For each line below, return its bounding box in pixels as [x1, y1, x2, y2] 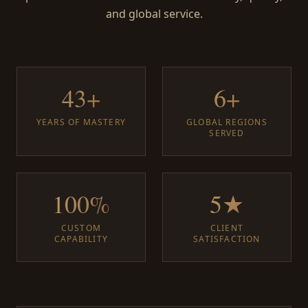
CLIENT [210, 221, 244, 234]
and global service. [105, 5, 203, 21]
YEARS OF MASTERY [36, 115, 126, 128]
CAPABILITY [54, 232, 108, 245]
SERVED [209, 126, 245, 139]
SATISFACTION [193, 232, 261, 245]
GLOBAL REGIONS [186, 115, 267, 128]
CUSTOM [60, 221, 102, 234]
